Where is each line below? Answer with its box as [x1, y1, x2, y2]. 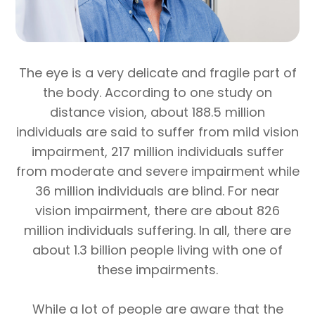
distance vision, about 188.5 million [50, 103, 265, 121]
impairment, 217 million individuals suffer [31, 142, 284, 160]
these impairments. [97, 260, 218, 278]
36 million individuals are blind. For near [35, 181, 280, 200]
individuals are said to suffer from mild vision [16, 122, 299, 141]
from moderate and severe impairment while [15, 162, 300, 180]
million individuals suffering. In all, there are [24, 221, 291, 239]
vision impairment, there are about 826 [35, 201, 280, 219]
